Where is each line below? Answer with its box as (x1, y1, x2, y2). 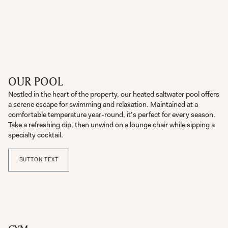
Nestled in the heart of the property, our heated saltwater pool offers (8, 89, 220, 99)
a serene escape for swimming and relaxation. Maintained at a (8, 99, 198, 109)
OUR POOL (8, 73, 64, 89)
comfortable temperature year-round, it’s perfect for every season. (8, 109, 216, 120)
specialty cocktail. (8, 130, 64, 140)
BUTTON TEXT (19, 156, 59, 163)
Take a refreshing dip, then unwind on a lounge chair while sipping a (8, 120, 215, 130)
